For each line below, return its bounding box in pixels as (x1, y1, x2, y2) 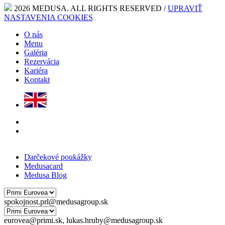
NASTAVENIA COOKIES (4, 13, 93, 22)
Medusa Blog (24, 170, 67, 179)
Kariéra (24, 66, 48, 75)
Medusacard (24, 161, 63, 170)
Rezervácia (24, 57, 59, 66)
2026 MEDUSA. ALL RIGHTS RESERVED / (12, 4, 168, 13)
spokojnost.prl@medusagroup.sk (4, 197, 108, 206)
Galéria (24, 48, 47, 57)
